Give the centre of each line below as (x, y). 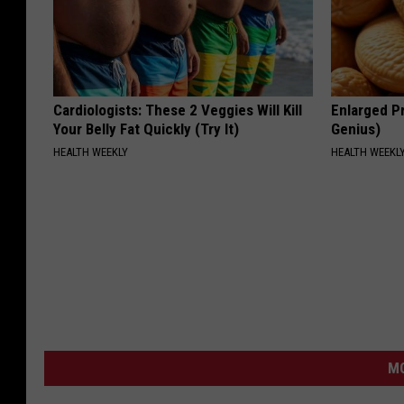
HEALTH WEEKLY (91, 152)
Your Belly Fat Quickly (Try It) (146, 129)
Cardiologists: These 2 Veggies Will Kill (178, 110)
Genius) (356, 129)
